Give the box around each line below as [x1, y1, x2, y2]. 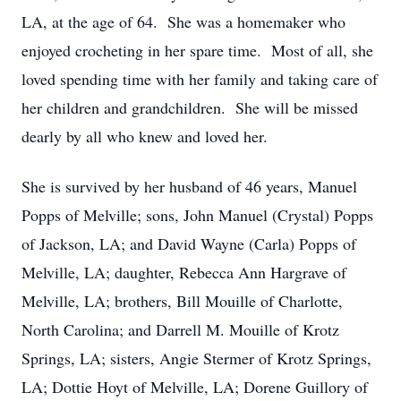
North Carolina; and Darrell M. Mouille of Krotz [21, 319, 339, 340]
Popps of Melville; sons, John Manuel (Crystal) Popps [21, 204, 373, 226]
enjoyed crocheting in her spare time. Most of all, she [21, 39, 373, 61]
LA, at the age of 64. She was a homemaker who [21, 11, 346, 32]
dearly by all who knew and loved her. [21, 125, 268, 147]
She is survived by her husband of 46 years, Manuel [21, 175, 357, 197]
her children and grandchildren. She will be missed [21, 97, 358, 118]
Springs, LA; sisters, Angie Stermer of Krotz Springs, [21, 347, 371, 369]
